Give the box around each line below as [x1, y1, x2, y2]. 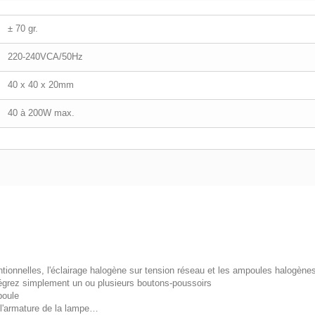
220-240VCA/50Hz [8, 51, 83, 62]
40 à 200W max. [8, 108, 75, 118]
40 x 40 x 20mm [8, 79, 74, 90]
